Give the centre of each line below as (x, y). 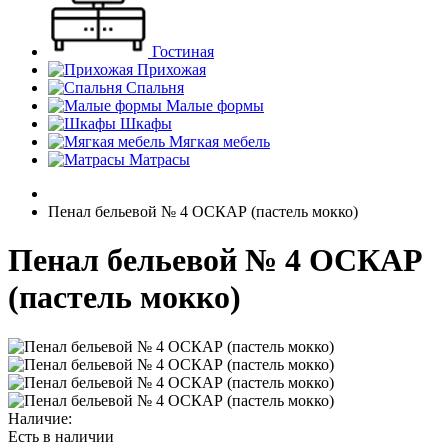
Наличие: (40, 418)
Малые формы (213, 105)
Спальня (153, 87)
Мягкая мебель (217, 141)
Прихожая (169, 69)
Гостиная (181, 51)
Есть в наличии (61, 436)
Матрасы (157, 159)
